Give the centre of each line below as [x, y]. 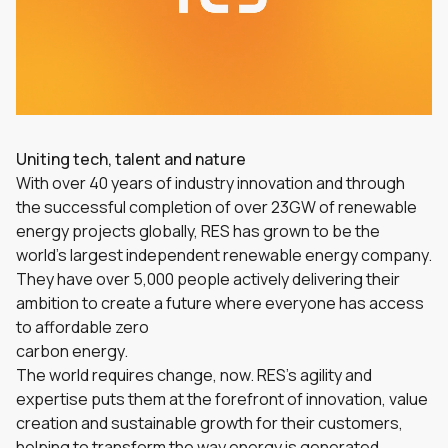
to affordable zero [82, 327]
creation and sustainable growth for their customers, [209, 423]
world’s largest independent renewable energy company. [224, 255]
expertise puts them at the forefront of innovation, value [222, 399]
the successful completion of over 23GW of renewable [216, 207]
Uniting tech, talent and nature [131, 159]
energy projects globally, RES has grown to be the [198, 231]
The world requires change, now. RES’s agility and [194, 375]
